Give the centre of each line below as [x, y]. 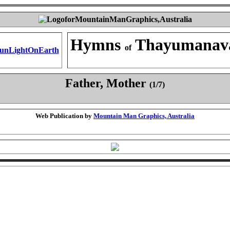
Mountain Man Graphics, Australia [144, 116]
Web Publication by [64, 116]
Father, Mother [107, 83]
